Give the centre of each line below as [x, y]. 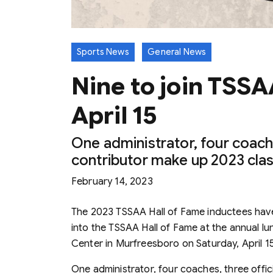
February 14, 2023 [112, 181]
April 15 [115, 115]
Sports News [103, 51]
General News [177, 51]
